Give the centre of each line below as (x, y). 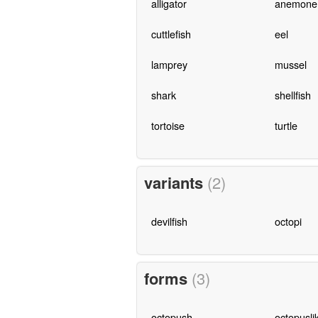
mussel (290, 65)
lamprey (169, 65)
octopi (288, 221)
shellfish (292, 95)
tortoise (168, 126)
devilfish (169, 221)
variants (175, 183)
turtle (286, 126)
